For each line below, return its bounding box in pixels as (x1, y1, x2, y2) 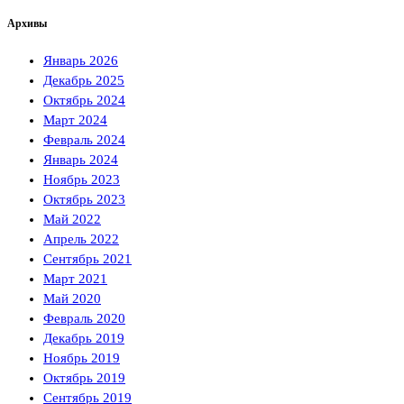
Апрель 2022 (43, 231, 119, 246)
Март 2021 (43, 271, 107, 286)
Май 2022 (43, 211, 101, 226)
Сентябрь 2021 (43, 251, 132, 266)
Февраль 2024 (43, 132, 125, 147)
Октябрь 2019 (43, 370, 125, 385)
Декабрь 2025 (43, 72, 124, 87)
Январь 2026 (43, 52, 118, 68)
